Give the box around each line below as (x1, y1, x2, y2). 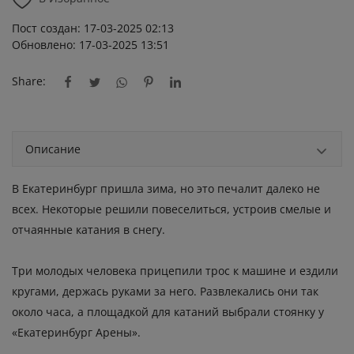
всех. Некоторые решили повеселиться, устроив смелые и (12, 201, 331, 217)
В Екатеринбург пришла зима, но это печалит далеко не (12, 181, 320, 197)
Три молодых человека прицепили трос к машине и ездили (12, 263, 338, 279)
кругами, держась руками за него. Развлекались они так (12, 284, 318, 299)
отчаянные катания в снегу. (12, 222, 165, 238)
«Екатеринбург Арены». (12, 325, 141, 341)
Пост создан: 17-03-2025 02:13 (12, 21, 174, 36)
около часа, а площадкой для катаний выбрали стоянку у (12, 304, 324, 320)
